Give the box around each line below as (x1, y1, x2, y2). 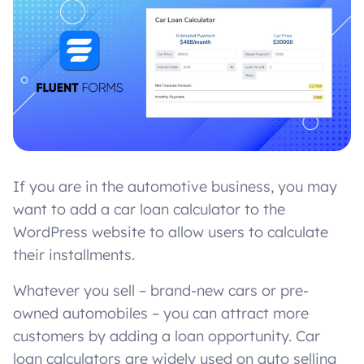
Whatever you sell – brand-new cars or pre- (13, 280, 309, 300)
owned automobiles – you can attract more (13, 303, 309, 323)
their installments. (13, 245, 135, 264)
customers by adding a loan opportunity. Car (13, 326, 320, 345)
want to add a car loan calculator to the (13, 199, 285, 219)
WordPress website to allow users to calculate (13, 222, 328, 241)
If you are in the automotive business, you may (13, 176, 337, 196)
